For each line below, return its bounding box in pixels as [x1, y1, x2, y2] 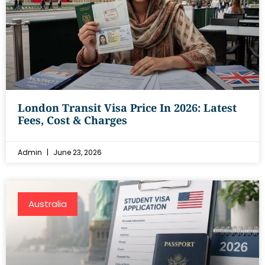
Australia [28, 198, 67, 210]
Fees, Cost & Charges [18, 113, 127, 127]
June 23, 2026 [51, 147, 102, 157]
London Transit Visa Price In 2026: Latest [18, 101, 237, 115]
